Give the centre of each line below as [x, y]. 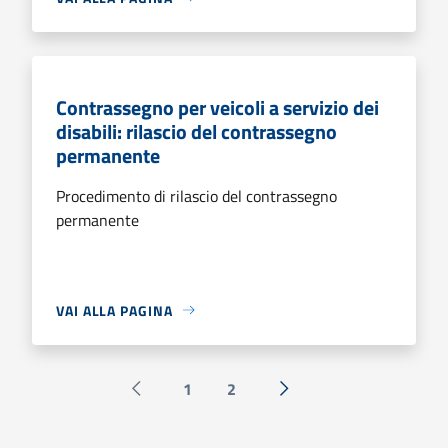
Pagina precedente [198, 399]
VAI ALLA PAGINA [114, 310]
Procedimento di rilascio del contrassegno [196, 195]
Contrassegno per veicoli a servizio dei [217, 107]
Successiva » [327, 399]
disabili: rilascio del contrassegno [196, 131]
